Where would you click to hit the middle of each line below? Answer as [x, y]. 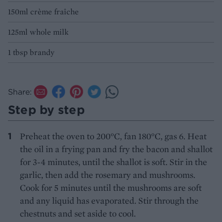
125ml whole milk [38, 32]
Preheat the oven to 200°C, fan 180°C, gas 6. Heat [113, 136]
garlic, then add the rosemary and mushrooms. [108, 175]
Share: [20, 92]
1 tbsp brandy [31, 53]
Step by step [46, 110]
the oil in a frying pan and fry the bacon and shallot [116, 149]
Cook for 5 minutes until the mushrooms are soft [111, 188]
